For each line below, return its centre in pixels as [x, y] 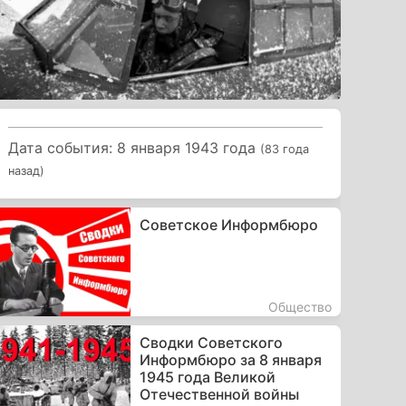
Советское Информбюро [228, 224]
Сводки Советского [211, 342]
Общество [300, 306]
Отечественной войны [219, 394]
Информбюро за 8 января [230, 359]
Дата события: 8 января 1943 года [135, 147]
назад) [27, 170]
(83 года [285, 149]
